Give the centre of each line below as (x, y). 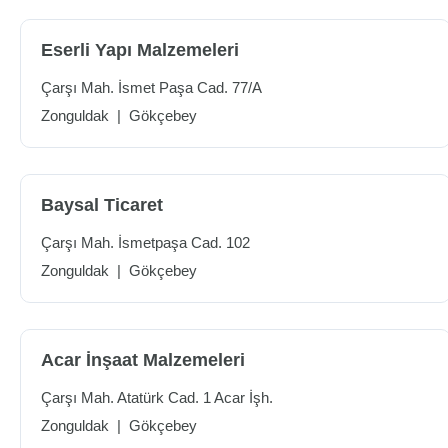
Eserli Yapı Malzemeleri (140, 50)
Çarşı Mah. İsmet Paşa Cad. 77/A (151, 87)
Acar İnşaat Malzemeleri (143, 360)
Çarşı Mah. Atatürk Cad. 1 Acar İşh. (157, 397)
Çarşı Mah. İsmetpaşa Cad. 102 (145, 242)
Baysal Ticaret (102, 205)
